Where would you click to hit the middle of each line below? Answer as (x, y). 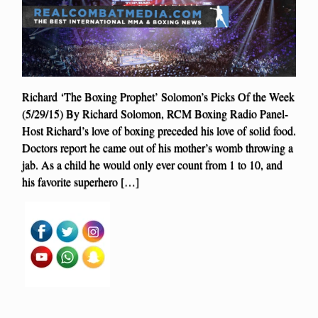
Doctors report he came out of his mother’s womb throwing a (158, 147)
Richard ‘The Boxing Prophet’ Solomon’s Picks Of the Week (158, 96)
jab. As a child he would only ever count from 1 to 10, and (152, 164)
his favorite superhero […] (81, 181)
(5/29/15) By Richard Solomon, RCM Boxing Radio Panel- (155, 113)
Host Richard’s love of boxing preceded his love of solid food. (159, 130)
